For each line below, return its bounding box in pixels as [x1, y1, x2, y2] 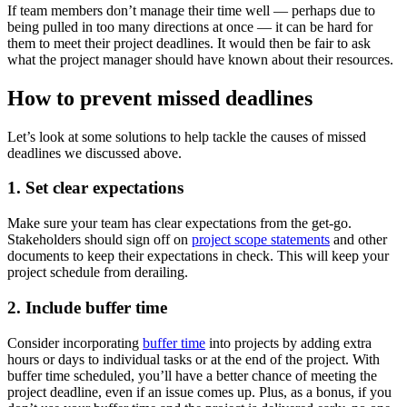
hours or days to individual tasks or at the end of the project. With [7, 351, 380, 367]
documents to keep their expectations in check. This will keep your [7, 248, 389, 264]
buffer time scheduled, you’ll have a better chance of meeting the [7, 367, 377, 383]
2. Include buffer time [7, 297, 167, 317]
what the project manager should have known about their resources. [7, 51, 393, 67]
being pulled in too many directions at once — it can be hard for [7, 18, 372, 35]
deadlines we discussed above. [7, 144, 182, 161]
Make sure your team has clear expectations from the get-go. [7, 215, 352, 232]
